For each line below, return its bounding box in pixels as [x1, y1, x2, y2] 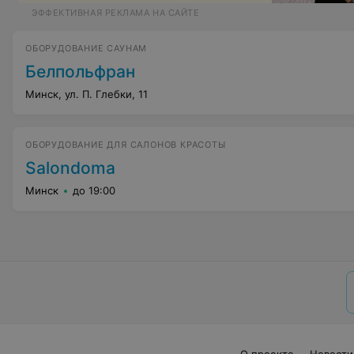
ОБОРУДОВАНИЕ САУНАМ [25, 43, 148, 54]
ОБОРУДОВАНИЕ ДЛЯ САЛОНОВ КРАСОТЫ [25, 139, 226, 150]
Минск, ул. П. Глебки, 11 [25, 88, 148, 100]
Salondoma [25, 158, 115, 178]
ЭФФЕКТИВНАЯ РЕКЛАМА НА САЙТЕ [32, 7, 200, 18]
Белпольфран [25, 62, 135, 81]
